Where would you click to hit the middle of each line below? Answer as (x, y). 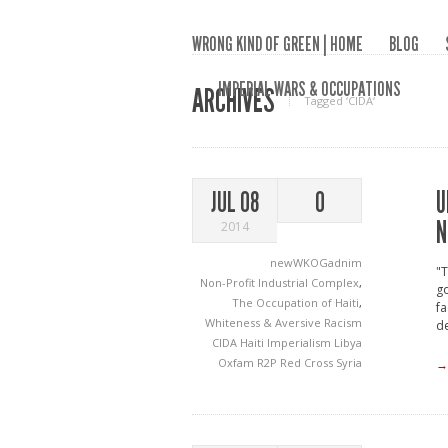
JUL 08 (235, 202)
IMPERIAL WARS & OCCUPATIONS (309, 89)
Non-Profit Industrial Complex (279, 282)
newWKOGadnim (316, 262)
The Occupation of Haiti (295, 302)
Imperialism (300, 342)
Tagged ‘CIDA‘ (339, 100)
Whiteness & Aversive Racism (283, 322)
